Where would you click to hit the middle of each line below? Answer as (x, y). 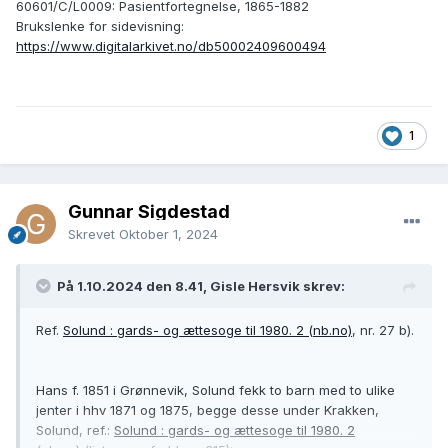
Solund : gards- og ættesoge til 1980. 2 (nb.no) (207, 330)
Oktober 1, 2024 (168, 234)
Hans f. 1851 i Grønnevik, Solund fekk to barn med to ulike (215, 390)
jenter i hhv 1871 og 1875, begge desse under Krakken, (207, 410)
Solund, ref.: (75, 430)
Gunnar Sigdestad (149, 212)
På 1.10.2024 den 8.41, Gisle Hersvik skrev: (201, 286)
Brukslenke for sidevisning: (100, 26)
